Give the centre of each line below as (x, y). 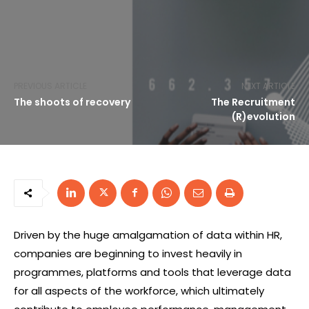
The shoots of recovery (72, 102)
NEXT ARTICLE (268, 86)
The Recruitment (253, 102)
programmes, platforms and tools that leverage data (152, 272)
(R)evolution (263, 117)
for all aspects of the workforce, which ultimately (139, 291)
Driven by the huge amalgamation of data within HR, (148, 235)
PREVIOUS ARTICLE (50, 86)
